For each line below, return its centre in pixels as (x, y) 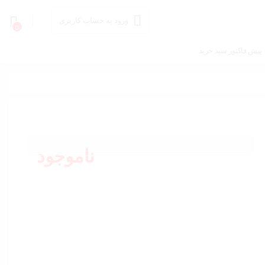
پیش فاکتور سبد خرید (230, 51)
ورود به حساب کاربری (93, 20)
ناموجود (66, 156)
